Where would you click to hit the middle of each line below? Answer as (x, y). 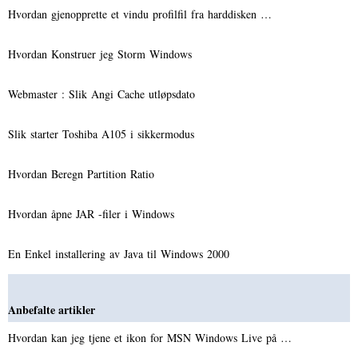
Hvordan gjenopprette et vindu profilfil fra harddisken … (140, 14)
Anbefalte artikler (52, 309)
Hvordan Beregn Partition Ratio (83, 173)
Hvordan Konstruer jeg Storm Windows (102, 54)
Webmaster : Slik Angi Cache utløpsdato (103, 93)
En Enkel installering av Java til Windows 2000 (121, 253)
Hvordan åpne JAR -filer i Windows (93, 213)
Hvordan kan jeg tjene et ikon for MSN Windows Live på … (150, 337)
